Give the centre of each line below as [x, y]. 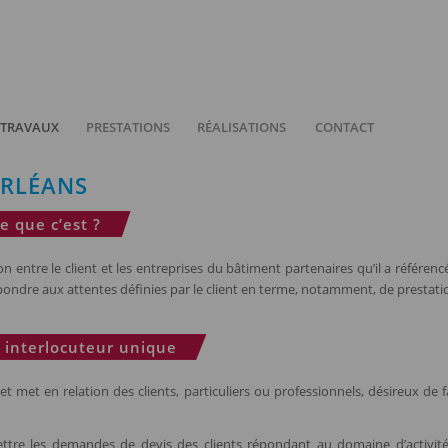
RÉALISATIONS [241, 127]
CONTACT [344, 127]
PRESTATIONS [128, 127]
